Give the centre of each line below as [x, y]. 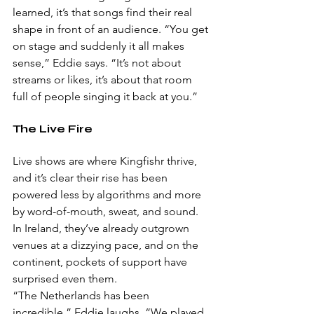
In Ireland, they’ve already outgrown [102, 228]
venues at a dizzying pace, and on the [107, 245]
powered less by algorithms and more [108, 195]
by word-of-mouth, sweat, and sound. [107, 212]
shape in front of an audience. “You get [112, 29]
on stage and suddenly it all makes [100, 46]
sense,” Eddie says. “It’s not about [98, 63]
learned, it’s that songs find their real [104, 13]
